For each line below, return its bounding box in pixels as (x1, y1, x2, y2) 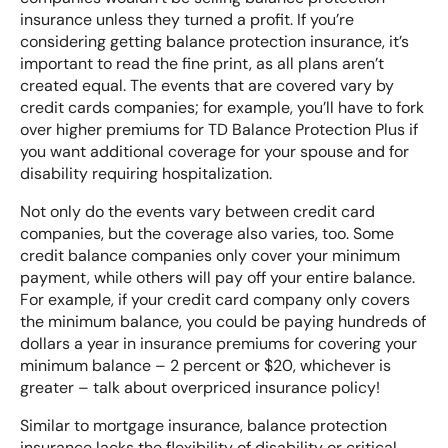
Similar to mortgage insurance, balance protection (20, 414, 387, 436)
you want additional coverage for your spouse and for (20, 140, 409, 162)
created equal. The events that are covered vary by (20, 74, 394, 96)
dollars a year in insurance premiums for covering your (20, 332, 417, 354)
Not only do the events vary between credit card (20, 200, 375, 222)
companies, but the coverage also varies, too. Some (20, 222, 394, 244)
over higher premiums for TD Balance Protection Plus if (20, 118, 418, 140)
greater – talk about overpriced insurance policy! (20, 376, 380, 398)
